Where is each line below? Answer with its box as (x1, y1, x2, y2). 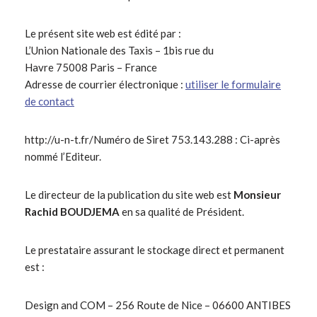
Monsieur (234, 188, 281, 202)
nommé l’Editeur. (25, 150, 101, 163)
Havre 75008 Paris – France (25, 61, 157, 74)
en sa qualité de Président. (120, 205, 244, 219)
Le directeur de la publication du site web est (25, 188, 234, 202)
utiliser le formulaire (185, 78, 281, 91)
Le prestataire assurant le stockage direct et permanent (25, 243, 284, 257)
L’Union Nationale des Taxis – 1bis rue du (25, 44, 214, 57)
